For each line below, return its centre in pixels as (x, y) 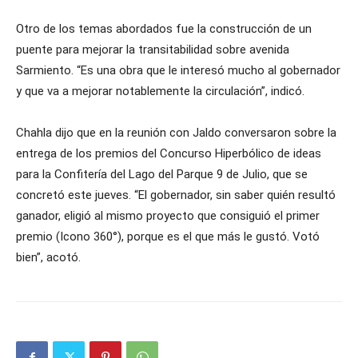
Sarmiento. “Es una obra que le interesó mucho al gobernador (178, 71)
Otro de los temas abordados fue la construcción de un (164, 29)
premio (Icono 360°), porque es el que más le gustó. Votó (168, 237)
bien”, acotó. (48, 258)
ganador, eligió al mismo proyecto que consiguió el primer (168, 216)
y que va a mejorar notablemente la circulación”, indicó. (160, 91)
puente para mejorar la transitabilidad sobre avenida (153, 50)
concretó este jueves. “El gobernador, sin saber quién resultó (176, 195)
